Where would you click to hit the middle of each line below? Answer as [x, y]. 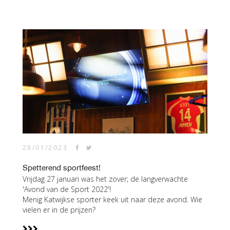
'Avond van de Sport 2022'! [67, 189]
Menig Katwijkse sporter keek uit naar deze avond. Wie [112, 199]
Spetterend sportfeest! [62, 168]
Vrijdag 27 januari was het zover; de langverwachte [105, 179]
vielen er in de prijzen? [59, 210]
